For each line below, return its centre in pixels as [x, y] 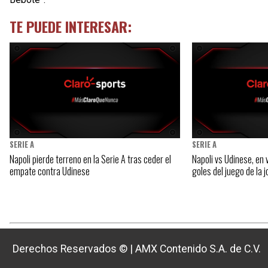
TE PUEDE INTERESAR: [71, 26]
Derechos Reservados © [71, 249]
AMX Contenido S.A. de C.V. [198, 249]
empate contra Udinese [50, 171]
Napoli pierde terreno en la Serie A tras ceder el [90, 159]
